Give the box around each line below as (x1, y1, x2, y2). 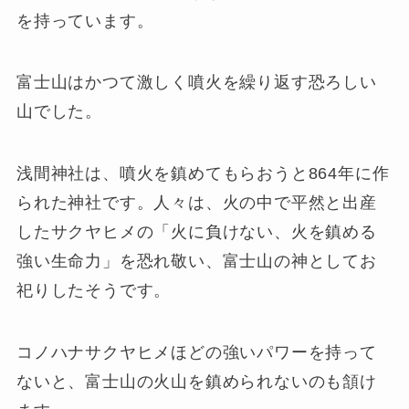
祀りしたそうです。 (16, 281, 172, 300)
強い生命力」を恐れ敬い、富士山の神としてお (16, 252, 377, 271)
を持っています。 (16, 11, 154, 30)
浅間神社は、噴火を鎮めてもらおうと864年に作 (16, 164, 390, 184)
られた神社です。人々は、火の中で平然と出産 (16, 194, 377, 213)
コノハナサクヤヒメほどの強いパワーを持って (16, 343, 377, 362)
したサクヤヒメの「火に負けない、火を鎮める (16, 223, 377, 242)
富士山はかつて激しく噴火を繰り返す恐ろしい (16, 73, 377, 92)
